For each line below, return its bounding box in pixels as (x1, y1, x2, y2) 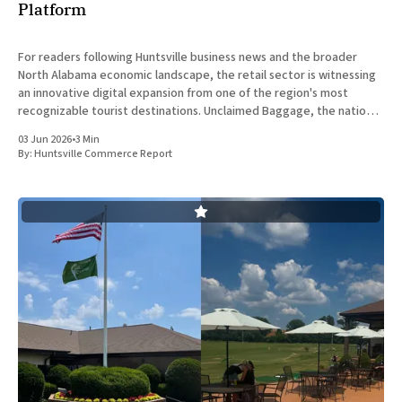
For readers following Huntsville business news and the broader (18, 48, 357, 67)
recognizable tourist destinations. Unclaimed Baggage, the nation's (18, 102, 380, 121)
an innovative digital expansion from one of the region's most (18, 84, 348, 103)
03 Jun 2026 (18, 132, 72, 148)
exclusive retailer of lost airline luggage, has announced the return (18, 120, 375, 139)
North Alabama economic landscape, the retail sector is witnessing (18, 66, 376, 85)
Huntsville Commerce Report (34, 146, 172, 162)
